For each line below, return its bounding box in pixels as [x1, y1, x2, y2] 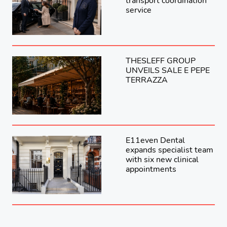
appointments [126, 163, 176, 175]
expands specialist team [126, 144, 213, 156]
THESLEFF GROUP [126, 55, 196, 66]
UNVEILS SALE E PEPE [126, 64, 210, 76]
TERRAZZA [126, 74, 168, 86]
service [126, 4, 152, 16]
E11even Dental [126, 134, 185, 146]
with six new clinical [126, 154, 199, 165]
